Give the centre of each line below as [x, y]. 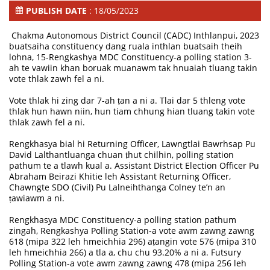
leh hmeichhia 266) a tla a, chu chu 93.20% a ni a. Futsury [125, 252]
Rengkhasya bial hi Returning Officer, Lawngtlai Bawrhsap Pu [133, 143]
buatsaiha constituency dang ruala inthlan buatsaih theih [126, 46]
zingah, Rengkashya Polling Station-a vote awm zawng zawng [132, 230]
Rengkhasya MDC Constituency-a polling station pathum [123, 219]
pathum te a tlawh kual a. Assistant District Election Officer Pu [134, 165]
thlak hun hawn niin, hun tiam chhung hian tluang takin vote [132, 111]
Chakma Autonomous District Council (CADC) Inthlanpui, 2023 [136, 35]
